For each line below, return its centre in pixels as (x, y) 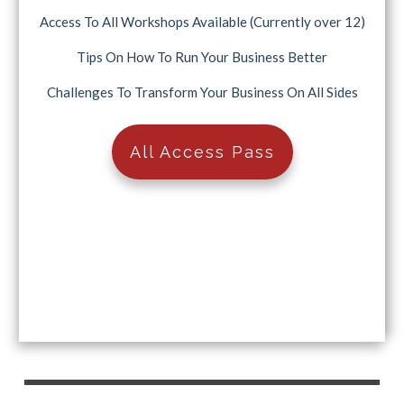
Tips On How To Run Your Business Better (202, 57)
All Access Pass (202, 152)
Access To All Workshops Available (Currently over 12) (202, 22)
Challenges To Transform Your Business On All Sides (202, 92)
